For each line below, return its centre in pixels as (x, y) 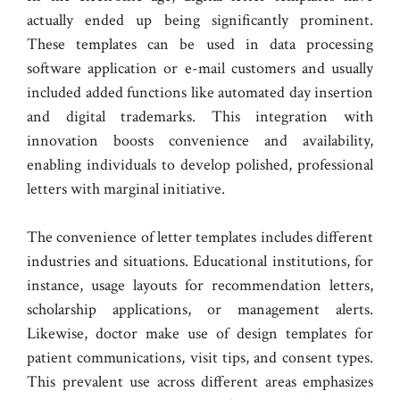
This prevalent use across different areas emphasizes (200, 382)
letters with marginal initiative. (126, 189)
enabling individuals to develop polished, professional (200, 165)
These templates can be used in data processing (200, 45)
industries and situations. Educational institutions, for (200, 262)
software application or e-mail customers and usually (200, 69)
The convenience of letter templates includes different (200, 237)
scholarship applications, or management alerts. (200, 310)
